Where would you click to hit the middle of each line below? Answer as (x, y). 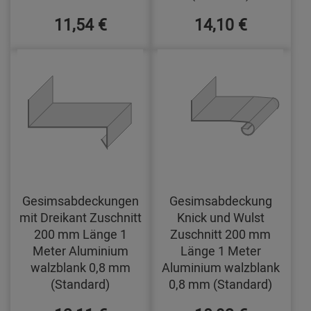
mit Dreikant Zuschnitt (80, 217)
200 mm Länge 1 (80, 234)
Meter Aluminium (80, 250)
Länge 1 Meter (220, 250)
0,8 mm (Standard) (221, 284)
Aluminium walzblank (220, 267)
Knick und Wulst (220, 217)
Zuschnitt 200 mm (221, 234)
